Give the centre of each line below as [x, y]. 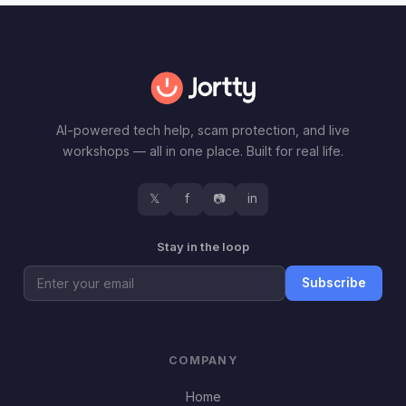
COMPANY [203, 360]
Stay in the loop [203, 246]
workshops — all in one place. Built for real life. [203, 150]
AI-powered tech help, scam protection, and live [203, 130]
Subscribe [333, 283]
